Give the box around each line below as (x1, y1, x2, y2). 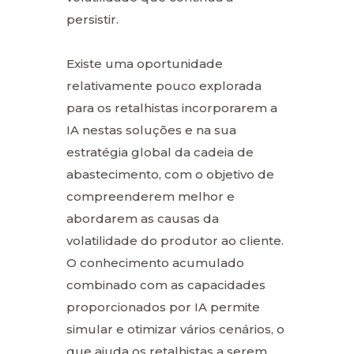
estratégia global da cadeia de (66, 144, 254, 160)
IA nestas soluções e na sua (66, 122, 236, 137)
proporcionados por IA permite (66, 299, 260, 314)
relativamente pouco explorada (66, 77, 262, 93)
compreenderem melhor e (66, 188, 235, 204)
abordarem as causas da (66, 210, 219, 226)
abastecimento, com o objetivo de (66, 166, 274, 182)
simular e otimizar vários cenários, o (66, 321, 284, 337)
